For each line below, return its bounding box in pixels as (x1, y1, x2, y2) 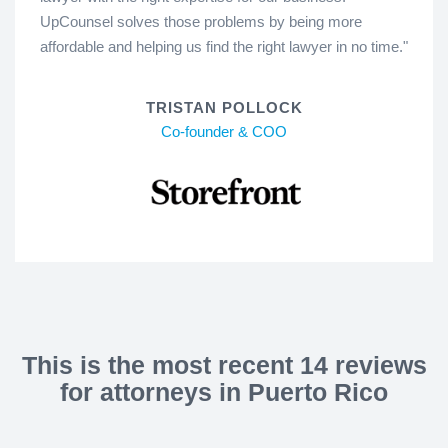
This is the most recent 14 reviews (21, 350, 427, 379)
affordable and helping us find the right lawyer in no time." (40, 37, 408, 55)
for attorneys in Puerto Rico (60, 377, 388, 406)
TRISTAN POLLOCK (145, 98, 303, 116)
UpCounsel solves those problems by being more (40, 12, 362, 30)
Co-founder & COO (161, 122, 287, 140)
